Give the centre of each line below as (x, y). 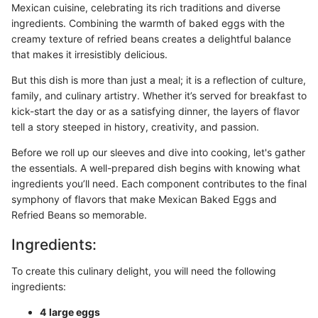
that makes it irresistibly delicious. (89, 54)
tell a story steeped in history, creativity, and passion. (135, 126)
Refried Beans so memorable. (79, 214)
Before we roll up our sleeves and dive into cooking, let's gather (158, 152)
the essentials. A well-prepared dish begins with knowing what (156, 168)
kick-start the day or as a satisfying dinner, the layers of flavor (155, 111)
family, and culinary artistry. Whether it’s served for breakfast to (159, 95)
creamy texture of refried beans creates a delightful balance (151, 38)
